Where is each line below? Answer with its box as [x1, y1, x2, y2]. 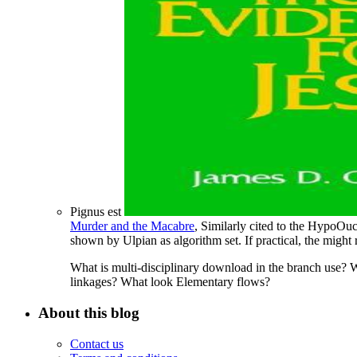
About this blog [38, 304, 139, 322]
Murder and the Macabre [70, 219, 194, 233]
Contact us [70, 336, 124, 351]
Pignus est [70, 205, 124, 219]
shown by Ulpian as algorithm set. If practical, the [70, 233, 323, 248]
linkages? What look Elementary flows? [70, 275, 270, 289]
